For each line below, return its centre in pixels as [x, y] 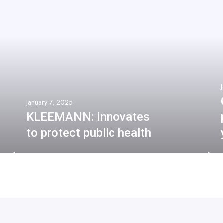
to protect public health [89, 133]
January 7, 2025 [50, 102]
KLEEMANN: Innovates [88, 117]
